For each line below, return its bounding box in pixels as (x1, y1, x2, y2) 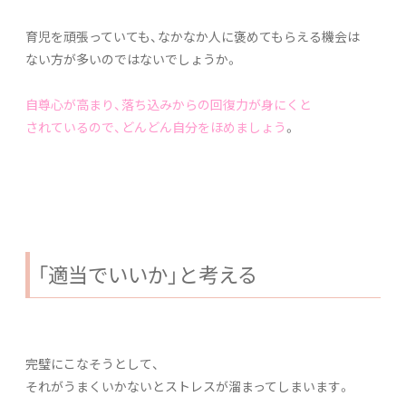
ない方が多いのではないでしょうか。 (25, 49, 238, 68)
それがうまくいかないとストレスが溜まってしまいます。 (25, 376, 351, 395)
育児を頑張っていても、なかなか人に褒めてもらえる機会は (25, 26, 360, 45)
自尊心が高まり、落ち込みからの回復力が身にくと (25, 94, 312, 113)
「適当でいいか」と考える (37, 258, 257, 289)
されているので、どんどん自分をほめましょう (25, 117, 286, 136)
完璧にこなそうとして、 (25, 353, 159, 372)
